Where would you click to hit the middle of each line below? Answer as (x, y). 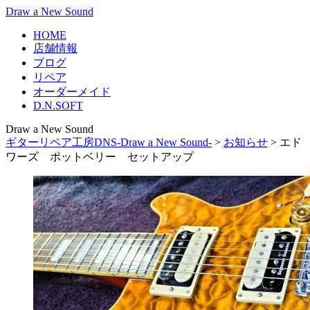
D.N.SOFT (58, 106)
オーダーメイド (72, 92)
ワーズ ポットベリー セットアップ (100, 157)
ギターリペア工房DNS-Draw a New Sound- (109, 142)
